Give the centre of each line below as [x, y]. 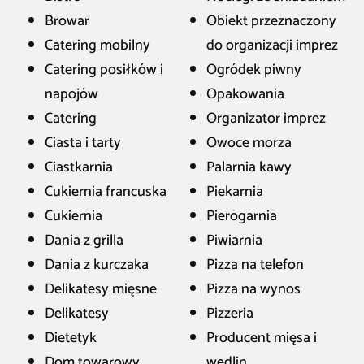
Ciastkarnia [79, 167]
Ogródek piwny [254, 70]
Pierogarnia [242, 216]
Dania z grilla [84, 240]
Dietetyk [71, 338]
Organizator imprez [266, 119]
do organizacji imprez [272, 45]
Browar [67, 21]
